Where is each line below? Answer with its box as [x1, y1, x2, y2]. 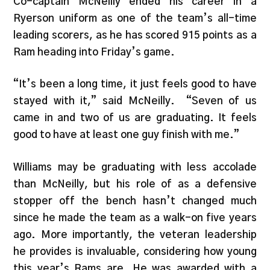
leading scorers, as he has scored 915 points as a [13, 30, 257, 40]
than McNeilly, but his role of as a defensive [13, 178, 257, 189]
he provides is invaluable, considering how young [13, 246, 257, 257]
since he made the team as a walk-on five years [13, 212, 257, 223]
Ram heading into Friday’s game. [13, 46, 175, 57]
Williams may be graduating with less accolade [13, 162, 257, 172]
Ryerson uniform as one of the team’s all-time [13, 13, 257, 24]
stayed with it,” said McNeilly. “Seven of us [13, 96, 257, 107]
